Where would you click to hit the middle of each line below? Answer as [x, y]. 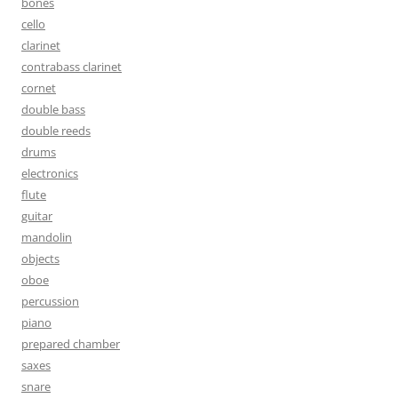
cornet [39, 88]
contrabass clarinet [72, 66]
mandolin [47, 237]
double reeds [56, 130]
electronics [50, 173]
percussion [50, 301]
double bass [53, 109]
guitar [37, 215]
